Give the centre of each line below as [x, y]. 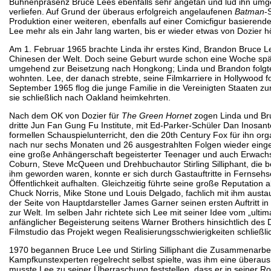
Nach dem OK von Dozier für [65, 115]
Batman [250, 11]
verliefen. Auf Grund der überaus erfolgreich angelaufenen [122, 11]
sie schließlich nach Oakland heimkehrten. [90, 97]
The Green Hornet [157, 115]
